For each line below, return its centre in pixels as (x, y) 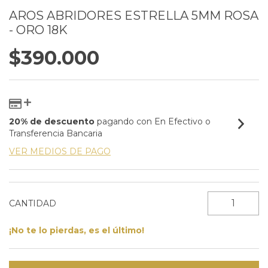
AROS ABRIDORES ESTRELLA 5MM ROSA (134, 16)
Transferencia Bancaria (56, 133)
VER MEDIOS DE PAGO (60, 151)
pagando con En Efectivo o (153, 121)
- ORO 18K (38, 30)
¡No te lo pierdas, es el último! (77, 230)
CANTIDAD (33, 203)
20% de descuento (52, 121)
